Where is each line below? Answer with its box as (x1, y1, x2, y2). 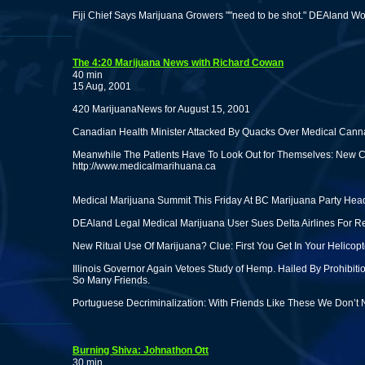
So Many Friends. (73, 275, 150, 286)
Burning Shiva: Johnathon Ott (73, 345, 209, 356)
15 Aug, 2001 (73, 81, 131, 92)
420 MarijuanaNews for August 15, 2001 (73, 103, 250, 115)
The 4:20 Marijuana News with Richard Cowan (73, 57, 284, 68)
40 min (73, 69, 103, 81)
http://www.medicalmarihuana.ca (73, 161, 216, 172)
